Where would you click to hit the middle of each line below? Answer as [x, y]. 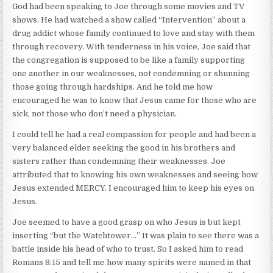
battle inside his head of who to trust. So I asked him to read [128, 249]
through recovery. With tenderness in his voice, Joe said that [132, 46]
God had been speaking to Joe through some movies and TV [129, 6]
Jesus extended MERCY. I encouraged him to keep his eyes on [133, 188]
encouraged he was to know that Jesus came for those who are [135, 100]
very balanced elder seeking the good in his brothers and [124, 147]
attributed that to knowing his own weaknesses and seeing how [135, 174]
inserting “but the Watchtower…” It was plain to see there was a [136, 235]
